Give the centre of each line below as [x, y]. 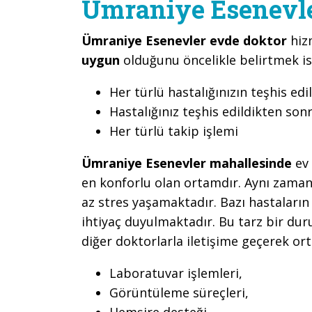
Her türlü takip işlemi [174, 131]
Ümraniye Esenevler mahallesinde [187, 163]
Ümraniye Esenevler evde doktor [186, 40]
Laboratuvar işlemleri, [176, 273]
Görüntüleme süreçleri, [179, 292]
